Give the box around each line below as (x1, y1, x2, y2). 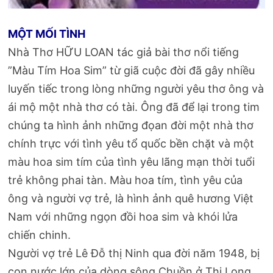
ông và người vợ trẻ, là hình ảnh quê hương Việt (8, 191, 254, 205)
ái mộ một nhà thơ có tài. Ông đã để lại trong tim (8, 100, 260, 113)
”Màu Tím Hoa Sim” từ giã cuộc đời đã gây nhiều (8, 63, 255, 77)
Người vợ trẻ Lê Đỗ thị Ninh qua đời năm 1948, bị (8, 246, 260, 260)
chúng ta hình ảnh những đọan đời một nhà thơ (8, 118, 254, 132)
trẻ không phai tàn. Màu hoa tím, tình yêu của (8, 173, 243, 186)
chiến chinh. (8, 228, 71, 241)
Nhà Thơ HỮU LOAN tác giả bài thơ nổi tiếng (8, 45, 239, 58)
